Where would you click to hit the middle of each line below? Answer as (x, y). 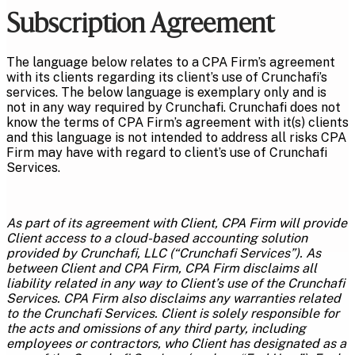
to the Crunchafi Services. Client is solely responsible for (173, 313)
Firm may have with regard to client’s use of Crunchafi (167, 152)
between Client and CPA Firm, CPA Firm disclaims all (162, 268)
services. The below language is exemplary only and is (166, 92)
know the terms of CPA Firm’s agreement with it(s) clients (177, 122)
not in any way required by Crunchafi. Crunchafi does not (174, 107)
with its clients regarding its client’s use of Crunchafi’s (167, 77)
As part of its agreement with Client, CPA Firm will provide (177, 223)
